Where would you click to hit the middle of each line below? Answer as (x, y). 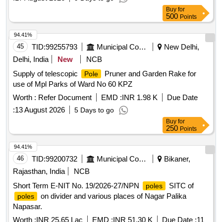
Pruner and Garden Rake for (149, 74)
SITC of (180, 186)
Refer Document (64, 98)
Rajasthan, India (39, 171)
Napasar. (28, 207)
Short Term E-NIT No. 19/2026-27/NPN (77, 186)
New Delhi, (181, 47)
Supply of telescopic (46, 74)
